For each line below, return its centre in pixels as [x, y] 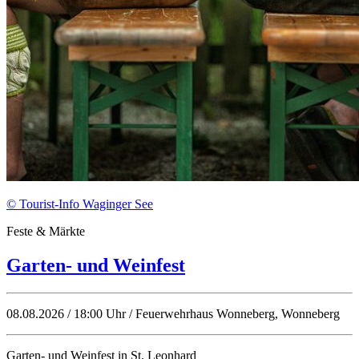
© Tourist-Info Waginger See [80, 204]
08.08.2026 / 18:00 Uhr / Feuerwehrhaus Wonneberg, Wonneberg [173, 314]
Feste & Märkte [46, 232]
